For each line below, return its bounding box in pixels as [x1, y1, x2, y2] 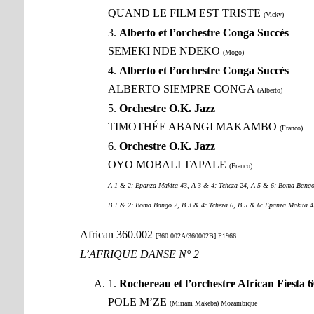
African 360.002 [79, 228, 156, 241]
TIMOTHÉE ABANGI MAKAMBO [107, 121, 280, 133]
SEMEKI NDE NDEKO [107, 45, 223, 57]
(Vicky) [263, 11, 284, 19]
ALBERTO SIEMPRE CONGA [107, 83, 257, 95]
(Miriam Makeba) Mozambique [169, 299, 257, 308]
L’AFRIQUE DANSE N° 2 [79, 248, 199, 261]
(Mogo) [222, 48, 244, 57]
